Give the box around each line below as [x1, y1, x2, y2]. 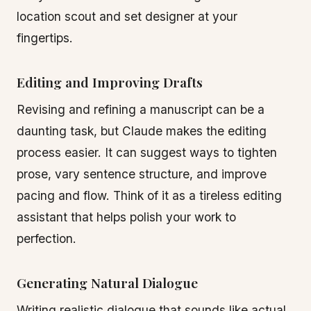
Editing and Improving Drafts [17, 73, 203, 91]
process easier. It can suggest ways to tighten [17, 145, 277, 160]
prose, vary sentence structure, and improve [17, 167, 267, 181]
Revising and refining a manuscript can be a [17, 102, 264, 117]
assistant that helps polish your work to [17, 210, 236, 224]
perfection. [17, 231, 76, 246]
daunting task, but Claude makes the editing [17, 124, 267, 138]
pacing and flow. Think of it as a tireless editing [17, 188, 282, 203]
